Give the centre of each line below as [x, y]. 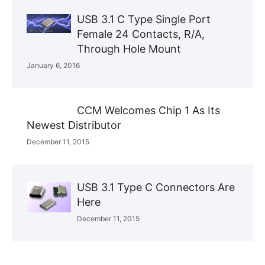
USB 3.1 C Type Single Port [144, 19]
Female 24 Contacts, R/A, [141, 34]
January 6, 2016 [53, 65]
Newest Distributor [74, 125]
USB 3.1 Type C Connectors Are [156, 187]
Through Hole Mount [129, 49]
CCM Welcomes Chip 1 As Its [148, 110]
